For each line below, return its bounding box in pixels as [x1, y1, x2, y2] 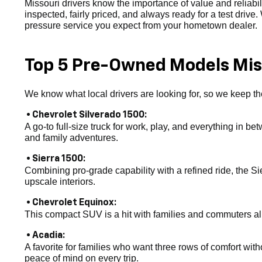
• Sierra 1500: [25, 154, 85, 164]
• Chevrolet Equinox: [25, 198, 116, 208]
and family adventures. [25, 133, 118, 143]
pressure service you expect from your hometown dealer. [25, 20, 257, 31]
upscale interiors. [25, 177, 95, 187]
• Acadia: [25, 231, 65, 241]
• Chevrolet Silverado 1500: [25, 111, 147, 120]
